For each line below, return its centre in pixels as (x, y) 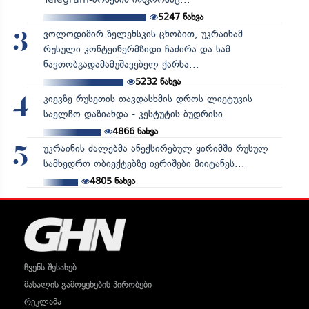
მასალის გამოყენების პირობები (88, 284)
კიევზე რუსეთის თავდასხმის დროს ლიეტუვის (148, 99)
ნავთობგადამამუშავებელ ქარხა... (121, 64)
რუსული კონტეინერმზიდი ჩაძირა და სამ (137, 49)
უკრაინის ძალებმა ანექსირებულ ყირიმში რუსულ (156, 148)
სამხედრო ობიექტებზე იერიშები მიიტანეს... (144, 163)
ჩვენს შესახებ (50, 267)
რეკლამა (43, 301)
